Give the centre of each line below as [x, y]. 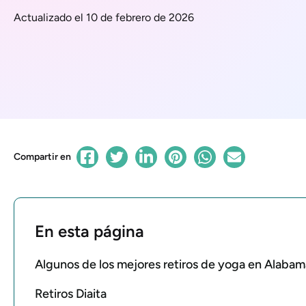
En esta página [89, 231]
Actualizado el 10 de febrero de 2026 [104, 17]
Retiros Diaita [71, 293]
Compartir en [42, 156]
